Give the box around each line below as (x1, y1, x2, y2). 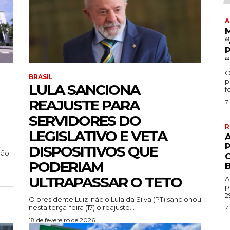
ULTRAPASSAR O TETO (29, 174, 182, 191)
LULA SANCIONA (29, 81, 140, 99)
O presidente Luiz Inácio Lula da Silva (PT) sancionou (29, 195, 201, 204)
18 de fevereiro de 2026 (29, 216, 95, 224)
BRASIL (29, 73, 53, 81)
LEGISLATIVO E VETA (29, 127, 167, 145)
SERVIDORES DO (29, 112, 141, 130)
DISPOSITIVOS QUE (29, 143, 158, 161)
